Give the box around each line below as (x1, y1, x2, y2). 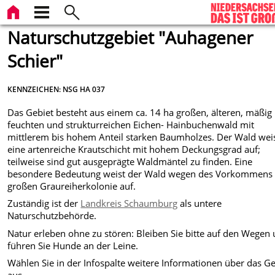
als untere (177, 197, 222, 210)
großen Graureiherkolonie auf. (7, 179, 136, 192)
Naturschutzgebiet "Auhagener (7, 26, 254, 49)
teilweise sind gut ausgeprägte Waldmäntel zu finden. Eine (7, 155, 253, 168)
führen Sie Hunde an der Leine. (7, 239, 139, 252)
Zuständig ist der (7, 197, 81, 210)
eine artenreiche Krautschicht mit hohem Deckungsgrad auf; (7, 142, 261, 155)
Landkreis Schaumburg (80, 197, 178, 210)
